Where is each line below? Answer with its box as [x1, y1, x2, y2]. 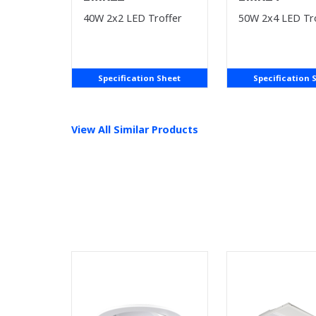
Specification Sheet [98, 72, 181, 83]
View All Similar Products [71, 122, 198, 136]
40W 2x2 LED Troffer [83, 11, 182, 25]
